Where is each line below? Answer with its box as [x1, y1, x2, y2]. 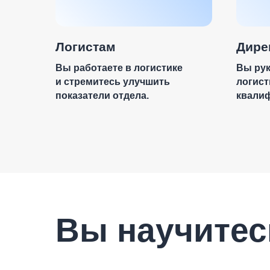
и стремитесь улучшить [55, 77, 170, 87]
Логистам [55, 40, 116, 54]
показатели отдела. [55, 90, 149, 101]
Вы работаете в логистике [55, 63, 183, 73]
